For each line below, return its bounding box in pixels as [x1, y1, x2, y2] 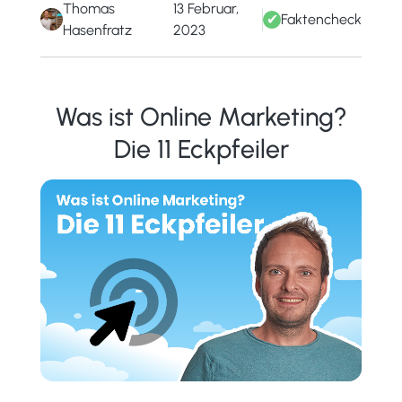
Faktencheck [281, 10, 363, 28]
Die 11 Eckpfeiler [113, 133, 289, 164]
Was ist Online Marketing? [55, 100, 347, 132]
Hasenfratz [62, 21, 132, 39]
